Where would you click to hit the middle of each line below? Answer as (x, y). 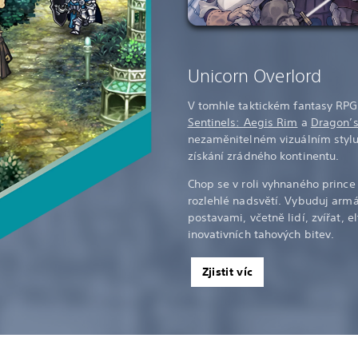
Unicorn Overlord (255, 75)
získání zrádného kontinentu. (263, 155)
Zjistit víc (227, 271)
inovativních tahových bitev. (261, 234)
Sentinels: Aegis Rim (243, 122)
